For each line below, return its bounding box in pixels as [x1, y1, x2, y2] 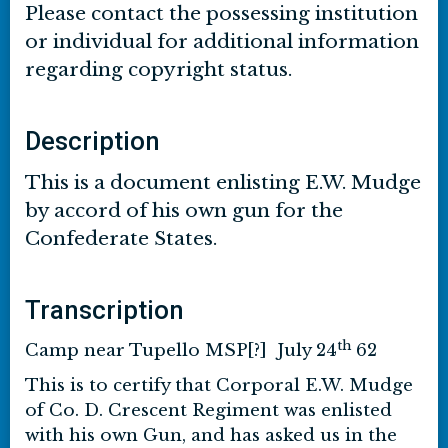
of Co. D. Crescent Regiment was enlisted [25, 400, 392, 421]
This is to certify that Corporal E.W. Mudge [25, 375, 413, 396]
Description [25, 126, 160, 156]
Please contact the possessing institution [25, 2, 418, 25]
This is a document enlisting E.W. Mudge [25, 171, 421, 194]
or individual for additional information [25, 30, 419, 53]
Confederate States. [25, 227, 217, 250]
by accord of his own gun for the [25, 199, 343, 222]
